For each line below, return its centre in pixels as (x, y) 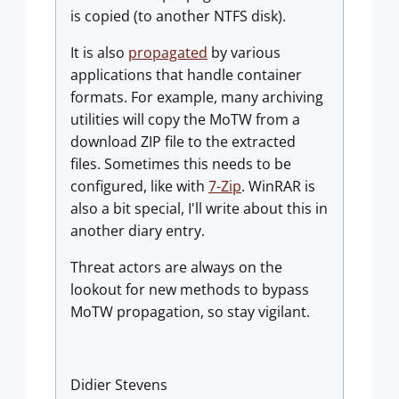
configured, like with (139, 187)
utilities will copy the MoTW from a (185, 120)
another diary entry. (138, 231)
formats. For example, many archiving (197, 98)
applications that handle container (186, 75)
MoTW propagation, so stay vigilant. (190, 312)
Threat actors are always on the (176, 268)
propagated (168, 53)
